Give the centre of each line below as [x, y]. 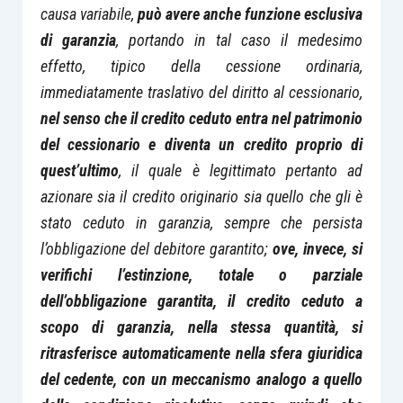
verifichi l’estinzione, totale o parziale [201, 274]
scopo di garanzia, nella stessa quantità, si [201, 327]
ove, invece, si [318, 248]
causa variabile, [89, 13]
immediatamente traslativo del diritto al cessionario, [201, 92]
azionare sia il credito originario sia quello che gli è [201, 196]
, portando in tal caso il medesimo [239, 40]
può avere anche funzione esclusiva [250, 13]
